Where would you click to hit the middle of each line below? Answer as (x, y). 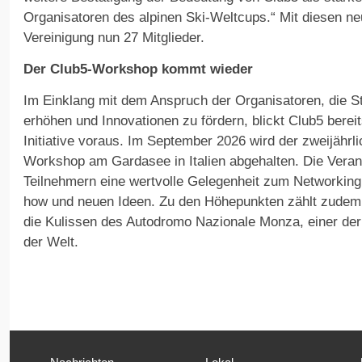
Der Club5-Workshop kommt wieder (138, 69)
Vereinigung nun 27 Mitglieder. (114, 38)
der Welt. (51, 242)
